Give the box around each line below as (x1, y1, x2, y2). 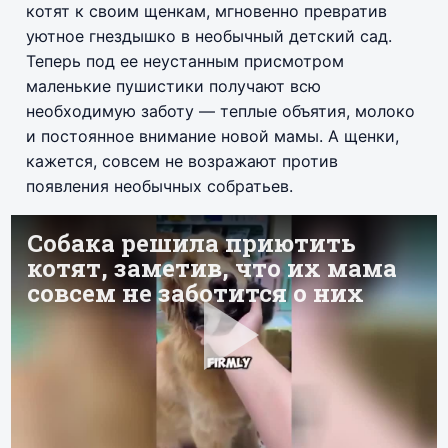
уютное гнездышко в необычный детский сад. (26, 25, 392, 46)
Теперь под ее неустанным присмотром (26, 50, 344, 71)
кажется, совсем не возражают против (26, 150, 338, 171)
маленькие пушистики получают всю (26, 75, 321, 96)
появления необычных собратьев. (26, 175, 293, 196)
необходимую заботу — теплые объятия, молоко (26, 100, 415, 121)
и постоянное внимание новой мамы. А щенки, (26, 125, 399, 146)
